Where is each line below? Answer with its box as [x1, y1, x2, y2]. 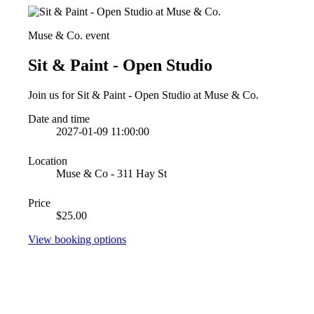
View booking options [28, 233, 126, 245]
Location [28, 154, 67, 167]
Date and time [28, 112, 90, 125]
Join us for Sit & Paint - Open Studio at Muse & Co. [28, 88, 259, 101]
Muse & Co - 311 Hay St [56, 167, 167, 179]
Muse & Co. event [28, 29, 109, 41]
